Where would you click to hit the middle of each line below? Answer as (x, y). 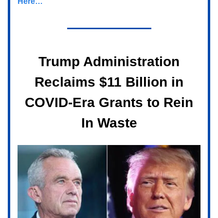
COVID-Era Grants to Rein (109, 102)
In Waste (109, 123)
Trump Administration (109, 61)
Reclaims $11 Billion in (109, 82)
